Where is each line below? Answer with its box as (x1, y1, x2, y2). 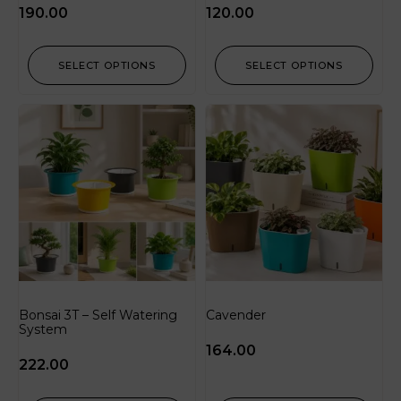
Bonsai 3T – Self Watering (19, 307, 177, 324)
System (19, 321, 67, 338)
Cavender (206, 307, 266, 324)
